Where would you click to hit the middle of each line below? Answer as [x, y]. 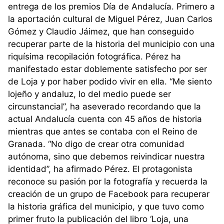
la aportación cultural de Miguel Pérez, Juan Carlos [110, 19]
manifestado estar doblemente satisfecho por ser [107, 69]
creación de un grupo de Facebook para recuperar [109, 194]
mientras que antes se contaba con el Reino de [103, 131]
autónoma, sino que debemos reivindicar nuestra [106, 156]
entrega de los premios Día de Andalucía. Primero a [111, 6]
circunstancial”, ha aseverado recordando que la [104, 106]
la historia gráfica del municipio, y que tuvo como [106, 206]
